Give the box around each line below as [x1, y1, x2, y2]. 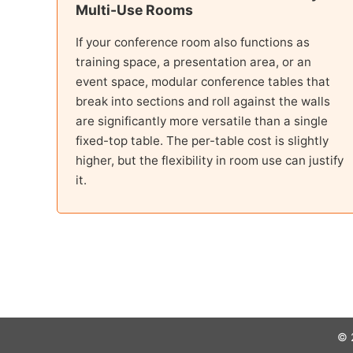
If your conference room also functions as [76, 34, 310, 50]
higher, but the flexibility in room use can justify [76, 152, 344, 168]
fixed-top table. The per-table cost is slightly [76, 132, 329, 148]
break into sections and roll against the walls [76, 93, 330, 109]
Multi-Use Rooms [76, 2, 193, 19]
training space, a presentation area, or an [76, 54, 311, 69]
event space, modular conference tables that [76, 73, 330, 89]
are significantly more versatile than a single [76, 113, 328, 128]
